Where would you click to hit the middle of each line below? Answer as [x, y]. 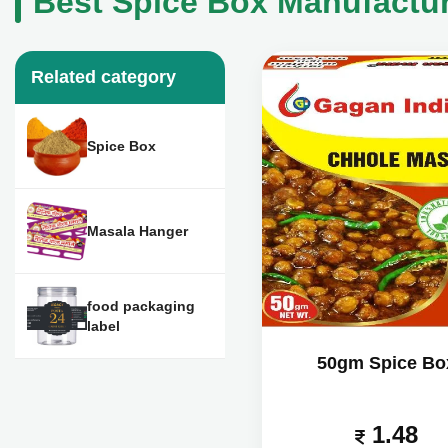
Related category [103, 77]
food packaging [141, 306]
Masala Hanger [137, 231]
